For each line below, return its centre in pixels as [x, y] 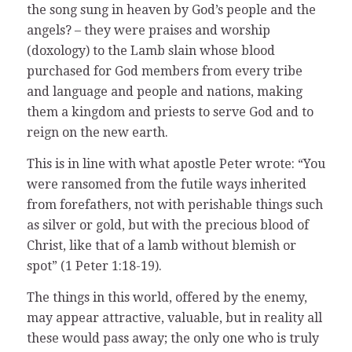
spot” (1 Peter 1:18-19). [94, 266]
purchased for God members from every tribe [164, 71]
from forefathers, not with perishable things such [174, 204]
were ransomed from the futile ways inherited [166, 184]
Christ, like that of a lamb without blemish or [161, 245]
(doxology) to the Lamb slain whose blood [150, 51]
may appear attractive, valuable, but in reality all [174, 317]
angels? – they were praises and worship [148, 31]
